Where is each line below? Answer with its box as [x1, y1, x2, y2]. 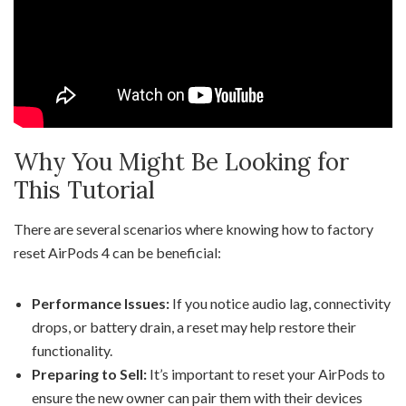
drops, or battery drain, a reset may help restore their [32, 318, 356, 335]
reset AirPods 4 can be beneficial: [14, 244, 221, 261]
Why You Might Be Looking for [14, 147, 349, 177]
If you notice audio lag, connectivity [169, 295, 391, 312]
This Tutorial [14, 175, 155, 205]
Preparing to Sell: [32, 365, 147, 382]
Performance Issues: [32, 295, 169, 312]
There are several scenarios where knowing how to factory [14, 220, 373, 237]
